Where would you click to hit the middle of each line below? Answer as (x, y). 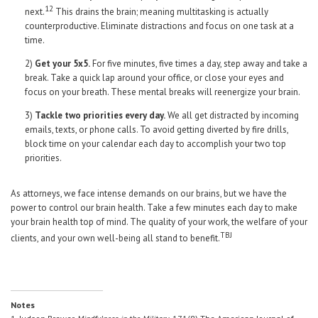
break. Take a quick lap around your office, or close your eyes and (154, 77)
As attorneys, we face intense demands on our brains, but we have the (149, 193)
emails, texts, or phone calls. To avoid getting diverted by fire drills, (157, 129)
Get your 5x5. (62, 63)
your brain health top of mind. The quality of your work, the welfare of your (159, 221)
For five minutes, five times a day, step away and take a (199, 63)
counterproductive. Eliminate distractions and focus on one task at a (159, 26)
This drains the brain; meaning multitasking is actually (161, 11)
